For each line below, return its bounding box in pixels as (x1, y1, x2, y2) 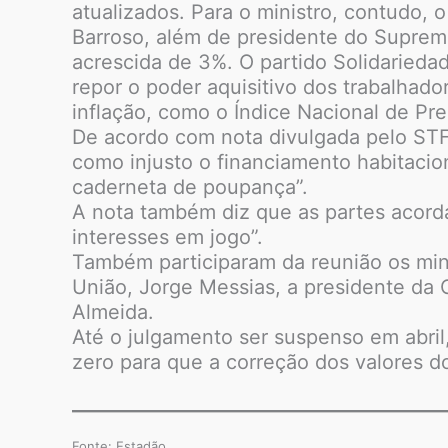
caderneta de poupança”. (72, 175, 308, 199)
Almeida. (72, 300, 154, 324)
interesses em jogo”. (72, 225, 263, 249)
